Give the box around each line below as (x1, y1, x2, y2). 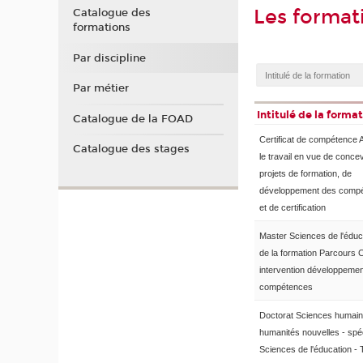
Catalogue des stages (72, 143, 190, 156)
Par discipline (72, 51, 146, 65)
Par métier (72, 82, 129, 96)
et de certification (259, 203, 326, 213)
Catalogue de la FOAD (72, 112, 193, 126)
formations (72, 21, 130, 35)
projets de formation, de (259, 169, 352, 179)
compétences (259, 282, 313, 293)
